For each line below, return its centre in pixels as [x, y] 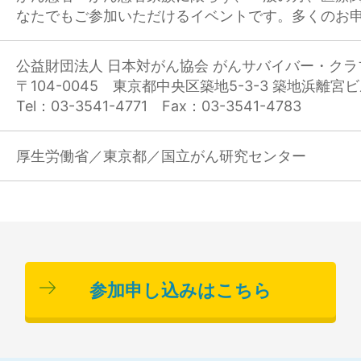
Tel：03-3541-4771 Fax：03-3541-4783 [159, 106]
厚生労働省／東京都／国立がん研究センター [161, 156]
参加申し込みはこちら [180, 289]
